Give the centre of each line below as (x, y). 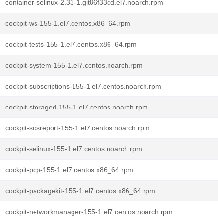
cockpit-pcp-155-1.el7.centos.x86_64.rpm (69, 170)
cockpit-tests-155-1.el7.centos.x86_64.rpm (71, 44)
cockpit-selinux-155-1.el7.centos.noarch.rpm (74, 149)
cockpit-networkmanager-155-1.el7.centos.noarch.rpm (89, 212)
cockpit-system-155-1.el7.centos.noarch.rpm (74, 65)
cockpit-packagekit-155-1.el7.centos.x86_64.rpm (80, 191)
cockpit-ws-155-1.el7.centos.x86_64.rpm (68, 23)
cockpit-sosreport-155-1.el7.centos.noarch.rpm (78, 128)
